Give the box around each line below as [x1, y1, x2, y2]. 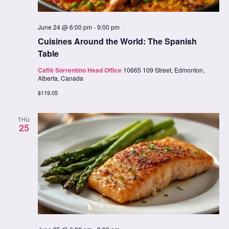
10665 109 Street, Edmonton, [123, 65, 204, 74]
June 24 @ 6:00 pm [37, 22, 92, 31]
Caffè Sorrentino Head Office [37, 65, 123, 75]
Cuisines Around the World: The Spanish [37, 35, 197, 47]
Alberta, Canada [37, 73, 83, 82]
